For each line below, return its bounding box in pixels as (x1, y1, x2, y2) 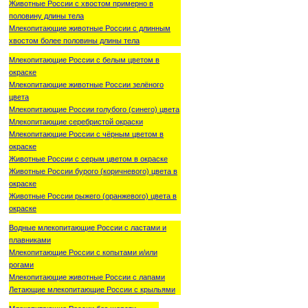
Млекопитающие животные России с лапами (9, 272, 165, 281)
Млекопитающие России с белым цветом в (9, 55, 159, 64)
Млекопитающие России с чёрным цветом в (9, 129, 164, 138)
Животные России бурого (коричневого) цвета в (9, 166, 177, 175)
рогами (9, 260, 34, 269)
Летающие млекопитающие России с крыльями (9, 285, 175, 294)
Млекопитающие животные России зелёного (9, 80, 164, 89)
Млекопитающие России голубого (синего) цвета (9, 104, 179, 113)
